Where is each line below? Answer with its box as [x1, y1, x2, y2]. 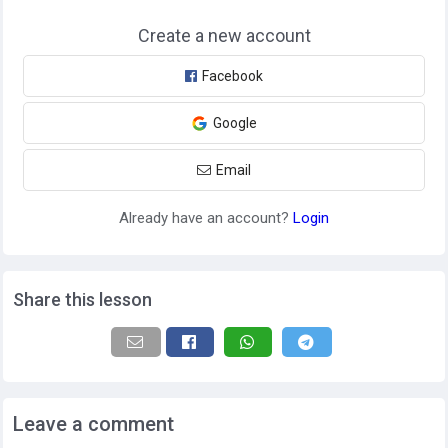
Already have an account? [119, 209, 293, 227]
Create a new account [137, 25, 311, 46]
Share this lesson [13, 289, 153, 310]
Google [213, 115, 257, 131]
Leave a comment [13, 412, 175, 436]
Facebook [202, 68, 263, 84]
